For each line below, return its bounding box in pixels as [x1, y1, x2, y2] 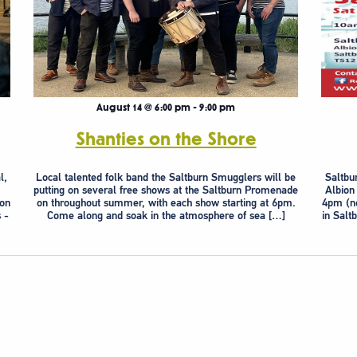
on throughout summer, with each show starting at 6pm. [36, 194, 296, 210]
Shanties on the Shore [75, 129, 257, 149]
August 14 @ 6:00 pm [96, 101, 191, 113]
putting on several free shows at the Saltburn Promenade [33, 182, 299, 197]
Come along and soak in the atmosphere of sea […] [46, 207, 285, 222]
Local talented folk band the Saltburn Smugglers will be [36, 169, 296, 184]
